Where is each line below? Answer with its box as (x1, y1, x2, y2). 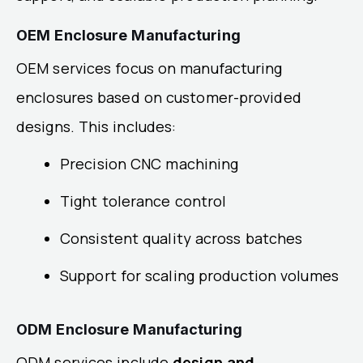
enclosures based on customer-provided (16, 87, 301, 107)
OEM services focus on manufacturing (16, 58, 283, 78)
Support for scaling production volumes (60, 265, 339, 285)
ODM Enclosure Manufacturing (16, 320, 242, 338)
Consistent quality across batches (60, 228, 303, 248)
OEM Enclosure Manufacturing (16, 26, 241, 44)
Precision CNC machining (60, 153, 239, 173)
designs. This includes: (16, 116, 177, 136)
